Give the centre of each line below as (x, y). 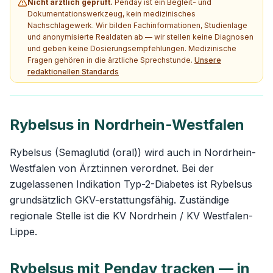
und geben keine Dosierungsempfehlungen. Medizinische (132, 48)
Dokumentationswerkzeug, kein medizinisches (112, 14)
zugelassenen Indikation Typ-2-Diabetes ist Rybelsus (131, 184)
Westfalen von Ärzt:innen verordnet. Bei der (112, 168)
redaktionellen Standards (73, 72)
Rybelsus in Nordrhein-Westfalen (127, 125)
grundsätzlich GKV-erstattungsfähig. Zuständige (119, 200)
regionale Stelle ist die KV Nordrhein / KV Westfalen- (131, 216)
